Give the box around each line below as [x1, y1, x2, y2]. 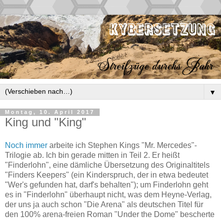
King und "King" [5, 115, 86, 129]
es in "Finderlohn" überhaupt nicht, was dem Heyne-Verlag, [5, 190, 212, 199]
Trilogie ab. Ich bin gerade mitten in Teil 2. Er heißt [5, 151, 180, 160]
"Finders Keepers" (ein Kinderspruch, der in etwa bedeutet [5, 171, 208, 180]
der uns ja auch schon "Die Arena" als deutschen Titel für [5, 200, 203, 209]
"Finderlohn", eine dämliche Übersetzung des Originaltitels [5, 161, 210, 170]
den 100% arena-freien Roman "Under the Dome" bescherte [5, 210, 215, 219]
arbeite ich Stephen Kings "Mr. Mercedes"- [47, 141, 197, 150]
